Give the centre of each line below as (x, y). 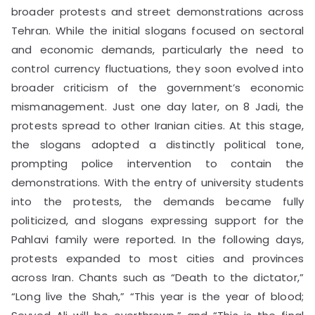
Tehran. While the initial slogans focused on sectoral (157, 30)
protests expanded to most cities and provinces (157, 258)
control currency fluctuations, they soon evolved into (157, 68)
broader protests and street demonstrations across (157, 11)
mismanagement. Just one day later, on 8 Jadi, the (157, 106)
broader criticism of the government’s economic (157, 87)
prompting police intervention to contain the (157, 163)
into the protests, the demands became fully (157, 201)
